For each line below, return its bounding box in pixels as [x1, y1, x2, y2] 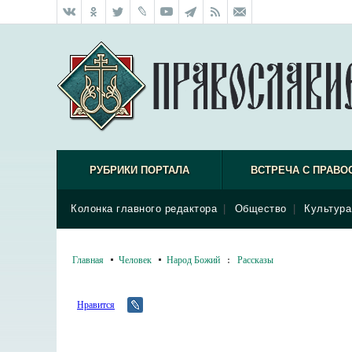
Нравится [77, 298, 115, 310]
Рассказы [237, 253, 273, 266]
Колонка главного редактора [71, 203, 217, 214]
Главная [72, 253, 104, 266]
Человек [119, 253, 152, 266]
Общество [234, 203, 287, 214]
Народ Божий [167, 253, 220, 266]
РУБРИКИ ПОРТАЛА [89, 164, 189, 176]
